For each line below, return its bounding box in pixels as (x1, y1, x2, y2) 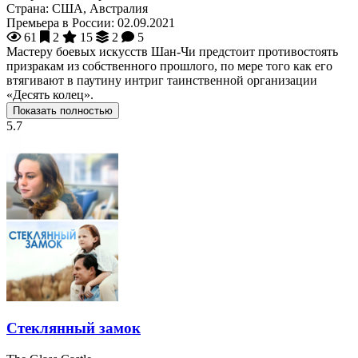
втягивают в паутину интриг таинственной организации (6, 74, 317, 88)
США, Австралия (52, 2, 148, 16)
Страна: (6, 2, 49, 16)
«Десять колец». (6, 88, 93, 102)
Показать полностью (13, 105, 113, 117)
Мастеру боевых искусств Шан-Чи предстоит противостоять (6, 45, 338, 59)
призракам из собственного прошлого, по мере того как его (6, 59, 332, 74)
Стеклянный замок (6, 319, 141, 336)
